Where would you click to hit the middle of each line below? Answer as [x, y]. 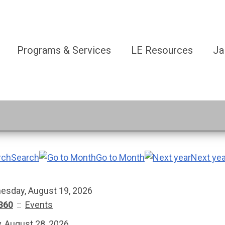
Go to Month [120, 157]
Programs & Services [64, 50]
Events [39, 205]
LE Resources [162, 50]
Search [25, 157]
